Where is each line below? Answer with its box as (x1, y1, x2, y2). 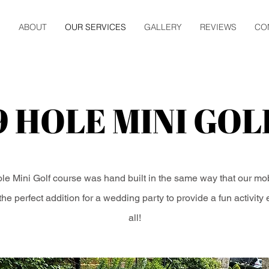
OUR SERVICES (65, 22, 126, 32)
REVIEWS (200, 22, 237, 32)
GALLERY (144, 22, 182, 32)
